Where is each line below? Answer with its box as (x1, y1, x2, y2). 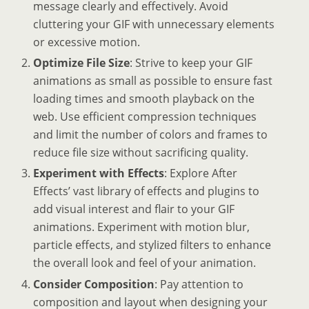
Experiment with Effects (33, 166, 165, 181)
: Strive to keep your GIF (130, 55, 253, 71)
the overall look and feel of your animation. (33, 255, 257, 271)
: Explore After (164, 166, 238, 181)
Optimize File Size (33, 55, 130, 71)
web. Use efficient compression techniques (33, 109, 257, 125)
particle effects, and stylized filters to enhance (33, 237, 272, 253)
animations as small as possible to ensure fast (33, 73, 273, 89)
